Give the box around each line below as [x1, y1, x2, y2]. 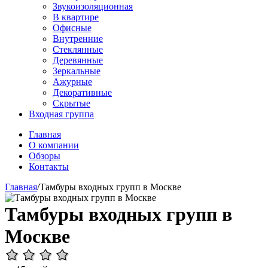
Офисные [53, 23, 92, 33]
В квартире [53, 12, 99, 22]
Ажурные [53, 77, 92, 87]
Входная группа [29, 109, 94, 119]
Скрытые [53, 98, 90, 108]
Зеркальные [53, 66, 100, 76]
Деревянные [53, 55, 103, 65]
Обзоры [29, 151, 60, 161]
